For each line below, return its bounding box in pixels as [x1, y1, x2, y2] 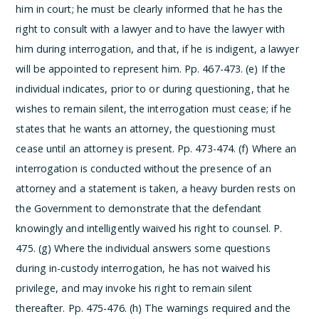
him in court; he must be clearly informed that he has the [16, 2, 283, 16]
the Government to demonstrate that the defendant [16, 202, 262, 215]
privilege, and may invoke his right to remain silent [16, 281, 253, 295]
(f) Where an [239, 142, 297, 155]
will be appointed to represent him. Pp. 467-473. [16, 62, 246, 75]
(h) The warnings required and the [129, 301, 291, 315]
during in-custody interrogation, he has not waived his [16, 261, 271, 275]
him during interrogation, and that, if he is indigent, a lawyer [16, 42, 299, 56]
